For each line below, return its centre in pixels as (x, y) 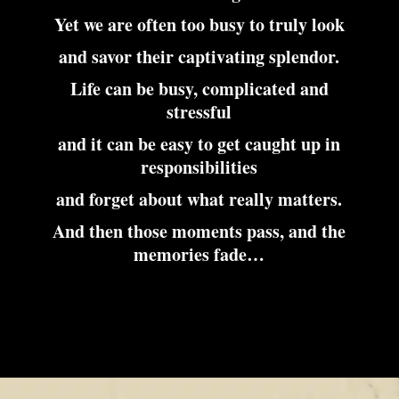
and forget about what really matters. (199, 199)
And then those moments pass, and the (199, 231)
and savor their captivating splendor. (199, 57)
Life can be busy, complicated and (199, 89)
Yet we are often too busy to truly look (199, 24)
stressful (199, 112)
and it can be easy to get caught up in (199, 144)
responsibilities (199, 167)
